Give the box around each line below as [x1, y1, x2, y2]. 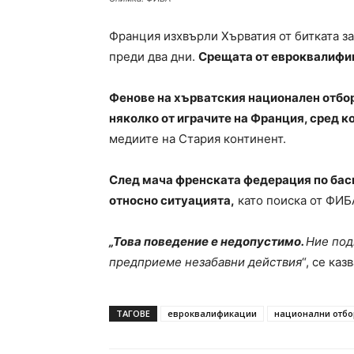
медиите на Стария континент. [109, 131, 286, 147]
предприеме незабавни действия [109, 254, 302, 270]
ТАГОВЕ [116, 307, 150, 320]
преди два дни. [109, 49, 198, 65]
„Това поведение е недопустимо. [109, 234, 306, 250]
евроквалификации [168, 307, 257, 320]
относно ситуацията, [109, 193, 235, 209]
